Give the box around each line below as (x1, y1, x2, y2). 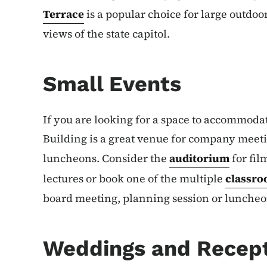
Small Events (43, 71, 181, 97)
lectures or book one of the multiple (43, 170, 225, 186)
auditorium (169, 150, 229, 166)
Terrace (43, 6, 84, 21)
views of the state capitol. (43, 26, 170, 41)
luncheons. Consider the (43, 150, 169, 166)
